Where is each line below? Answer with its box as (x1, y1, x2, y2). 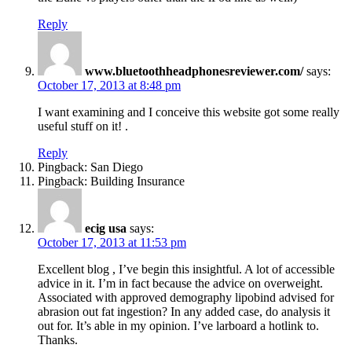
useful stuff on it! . (38, 119, 128, 133)
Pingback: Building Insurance (38, 174, 185, 188)
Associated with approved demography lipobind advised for (38, 290, 334, 304)
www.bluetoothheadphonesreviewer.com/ (85, 64, 303, 78)
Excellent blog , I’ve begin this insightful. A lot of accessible (38, 262, 335, 276)
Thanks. (38, 332, 78, 346)
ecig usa (85, 221, 126, 235)
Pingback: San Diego (38, 159, 143, 174)
